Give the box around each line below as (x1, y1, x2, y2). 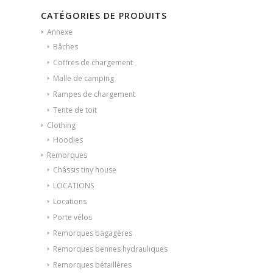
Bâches (53, 41, 78, 52)
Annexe (47, 26, 73, 37)
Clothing (47, 119, 76, 130)
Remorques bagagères (53, 227, 132, 238)
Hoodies (53, 134, 83, 145)
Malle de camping (53, 73, 114, 83)
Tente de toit (53, 104, 97, 115)
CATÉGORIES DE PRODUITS (41, 9, 167, 21)
